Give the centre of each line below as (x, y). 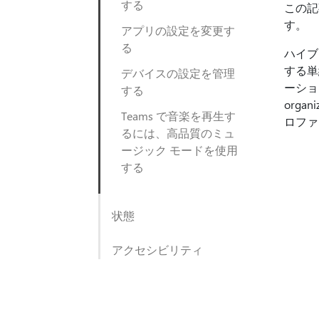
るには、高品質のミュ (178, 133)
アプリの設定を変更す (178, 30)
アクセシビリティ (157, 250)
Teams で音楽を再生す (178, 116)
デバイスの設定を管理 (178, 73)
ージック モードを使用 (179, 150)
